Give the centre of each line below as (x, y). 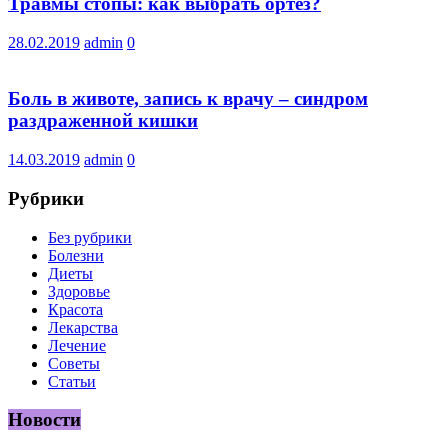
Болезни (76, 255)
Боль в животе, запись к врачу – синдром (188, 99)
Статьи (72, 381)
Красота (75, 309)
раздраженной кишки (103, 121)
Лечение (77, 345)
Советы (74, 363)
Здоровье (79, 291)
